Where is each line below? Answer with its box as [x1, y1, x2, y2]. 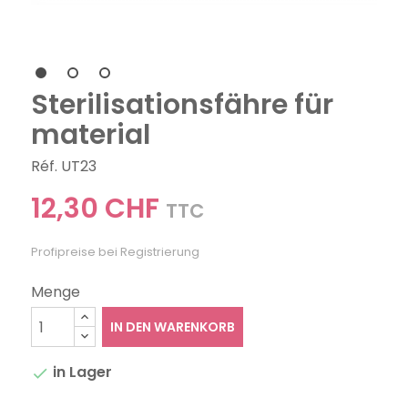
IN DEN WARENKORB [109, 318, 235, 336]
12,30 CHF [31, 189, 160, 228]
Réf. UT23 [31, 156, 97, 177]
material [31, 116, 151, 154]
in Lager [49, 362, 113, 382]
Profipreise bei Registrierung [31, 244, 200, 260]
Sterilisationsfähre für [31, 86, 334, 124]
